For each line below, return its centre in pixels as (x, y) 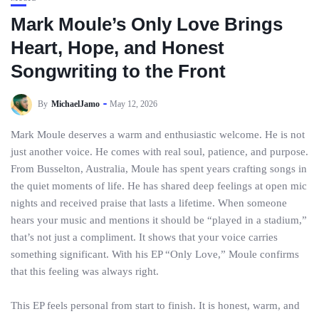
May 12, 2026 (134, 104)
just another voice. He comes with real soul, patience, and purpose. (159, 152)
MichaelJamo (75, 104)
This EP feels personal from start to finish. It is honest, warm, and (155, 305)
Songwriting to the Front (118, 71)
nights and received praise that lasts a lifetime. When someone (149, 203)
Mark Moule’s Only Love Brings (147, 24)
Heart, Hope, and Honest (117, 48)
